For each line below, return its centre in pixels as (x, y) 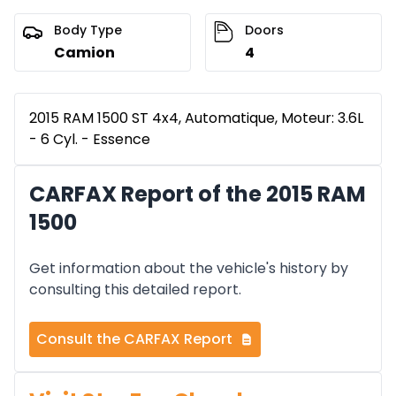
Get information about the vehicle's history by (189, 269)
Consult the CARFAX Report (134, 339)
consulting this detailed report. (135, 290)
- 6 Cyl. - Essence (90, 140)
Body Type (88, 30)
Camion (84, 53)
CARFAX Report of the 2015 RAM (198, 194)
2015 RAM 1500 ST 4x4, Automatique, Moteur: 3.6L (196, 118)
